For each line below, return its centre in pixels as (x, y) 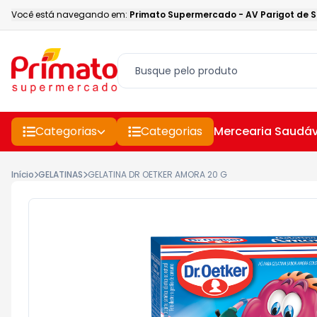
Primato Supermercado (183, 15)
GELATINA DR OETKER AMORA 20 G (157, 174)
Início (23, 174)
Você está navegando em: (69, 15)
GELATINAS (61, 174)
